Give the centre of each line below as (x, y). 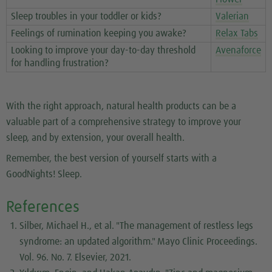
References (43, 208)
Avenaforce (238, 51)
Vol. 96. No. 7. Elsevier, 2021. (76, 258)
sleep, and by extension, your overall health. (95, 138)
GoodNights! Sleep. (44, 174)
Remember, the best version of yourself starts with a (111, 158)
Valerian (232, 17)
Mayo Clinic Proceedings (206, 242)
